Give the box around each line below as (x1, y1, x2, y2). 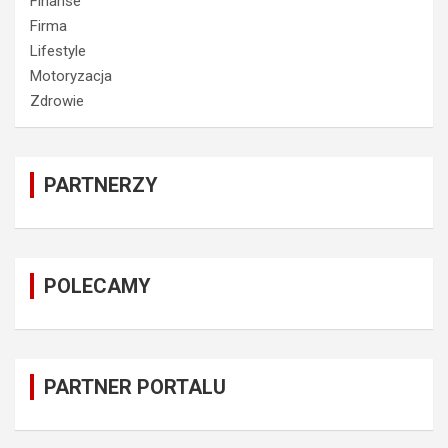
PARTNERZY (44, 172, 158, 197)
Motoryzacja (30, 66, 112, 85)
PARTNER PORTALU (44, 374, 226, 399)
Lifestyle (30, 41, 86, 60)
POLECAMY (44, 273, 151, 298)
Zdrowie (30, 91, 84, 110)
